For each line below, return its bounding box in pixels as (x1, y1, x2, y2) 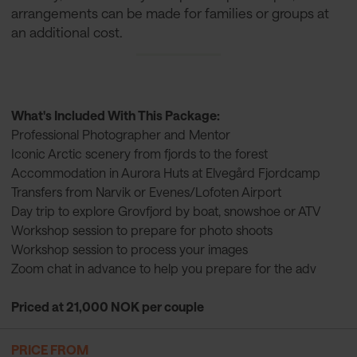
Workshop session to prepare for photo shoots (10, 222, 273, 238)
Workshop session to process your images (10, 241, 248, 257)
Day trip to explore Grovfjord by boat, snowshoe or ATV (10, 203, 320, 219)
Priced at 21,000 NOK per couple (10, 299, 204, 315)
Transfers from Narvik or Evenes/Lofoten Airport (10, 184, 281, 200)
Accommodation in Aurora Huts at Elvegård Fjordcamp (10, 165, 320, 181)
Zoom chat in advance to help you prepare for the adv (10, 261, 316, 277)
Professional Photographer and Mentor (10, 127, 230, 143)
